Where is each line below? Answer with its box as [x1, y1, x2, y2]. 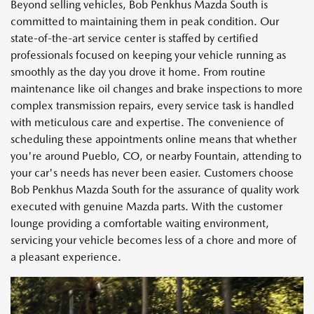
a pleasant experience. [11, 250, 121, 264]
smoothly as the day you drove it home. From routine [11, 64, 266, 78]
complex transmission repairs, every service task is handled [11, 98, 294, 112]
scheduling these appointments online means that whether [11, 132, 296, 146]
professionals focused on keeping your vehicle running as [11, 48, 286, 62]
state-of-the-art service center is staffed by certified [11, 31, 258, 45]
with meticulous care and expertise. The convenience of [11, 115, 284, 129]
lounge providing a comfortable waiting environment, [11, 216, 269, 230]
